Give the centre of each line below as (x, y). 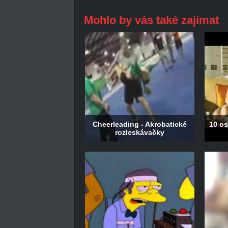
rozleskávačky (139, 133)
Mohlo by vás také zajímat (151, 20)
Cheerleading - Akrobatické (139, 124)
